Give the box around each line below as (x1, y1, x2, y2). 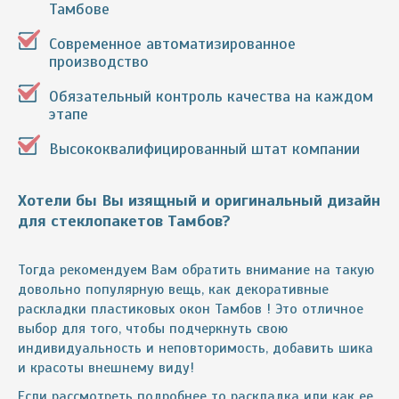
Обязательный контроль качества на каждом (49, 86, 373, 107)
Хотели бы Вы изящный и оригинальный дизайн (18, 191, 380, 211)
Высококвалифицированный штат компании (49, 139, 360, 159)
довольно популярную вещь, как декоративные (18, 281, 329, 299)
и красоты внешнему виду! (18, 359, 194, 378)
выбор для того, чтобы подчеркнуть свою (18, 320, 288, 338)
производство (49, 52, 149, 72)
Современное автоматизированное (49, 34, 296, 54)
